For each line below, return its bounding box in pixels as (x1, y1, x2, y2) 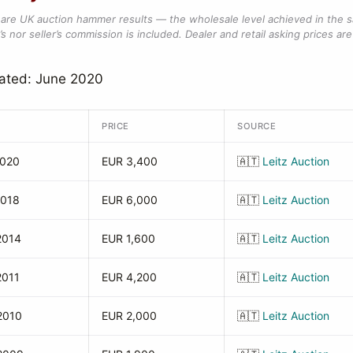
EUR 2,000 (102, 308, 157, 322)
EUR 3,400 (102, 154, 158, 168)
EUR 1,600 (102, 231, 155, 245)
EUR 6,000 (102, 192, 158, 206)
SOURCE (237, 120, 277, 132)
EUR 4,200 (102, 269, 157, 284)
